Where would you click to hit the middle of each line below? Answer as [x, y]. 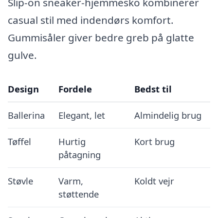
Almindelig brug [168, 115]
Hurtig [72, 141]
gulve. [22, 55]
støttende [78, 194]
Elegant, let [82, 115]
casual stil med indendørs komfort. [91, 20]
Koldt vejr [154, 181]
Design [23, 89]
